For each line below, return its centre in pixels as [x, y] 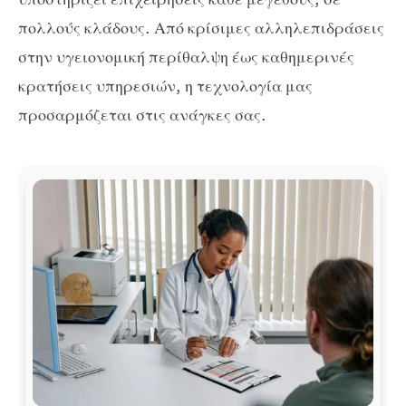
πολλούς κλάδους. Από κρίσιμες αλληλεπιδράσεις [201, 28]
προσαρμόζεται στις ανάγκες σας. [142, 115]
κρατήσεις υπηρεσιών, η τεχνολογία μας [165, 86]
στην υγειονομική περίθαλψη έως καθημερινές [186, 57]
